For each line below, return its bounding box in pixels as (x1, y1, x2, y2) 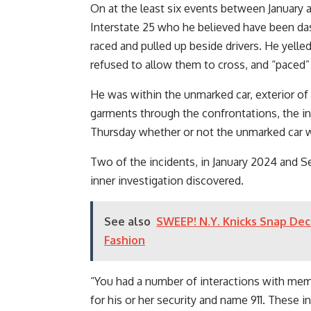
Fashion (104, 233, 145, 248)
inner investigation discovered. (90, 174, 244, 188)
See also (104, 215, 151, 229)
